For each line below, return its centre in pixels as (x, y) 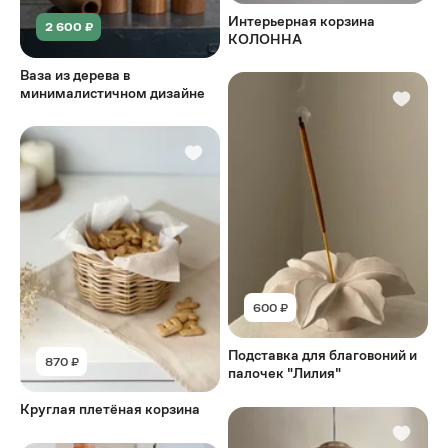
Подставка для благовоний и (323, 355)
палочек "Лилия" (285, 373)
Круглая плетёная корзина (110, 409)
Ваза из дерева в (75, 74)
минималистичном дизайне (112, 92)
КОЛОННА (265, 38)
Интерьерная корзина (302, 20)
